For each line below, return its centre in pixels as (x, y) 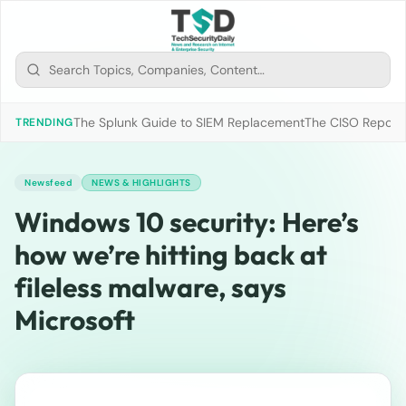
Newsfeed (48, 183)
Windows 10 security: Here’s (187, 222)
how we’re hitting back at (171, 255)
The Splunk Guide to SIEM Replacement (188, 122)
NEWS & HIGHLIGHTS (141, 183)
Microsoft (75, 320)
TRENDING (44, 122)
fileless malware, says (150, 287)
